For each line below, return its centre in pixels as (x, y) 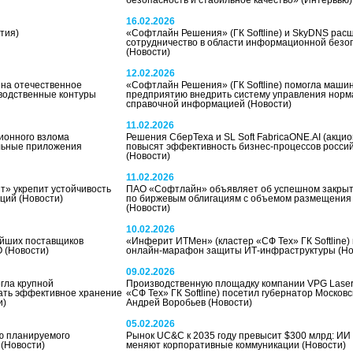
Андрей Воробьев (167, 303)
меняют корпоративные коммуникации (214, 345)
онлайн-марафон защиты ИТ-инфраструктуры (232, 251)
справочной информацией (186, 104)
